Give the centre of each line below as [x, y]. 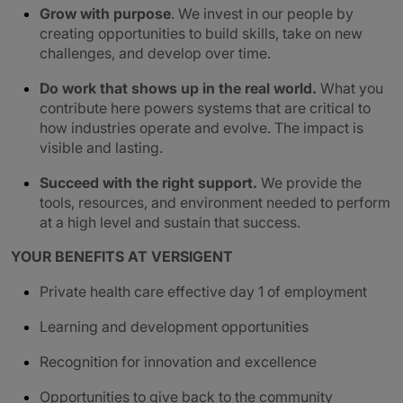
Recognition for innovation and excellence [178, 362]
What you [352, 88]
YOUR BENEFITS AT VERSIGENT [122, 256]
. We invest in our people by [262, 13]
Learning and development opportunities [174, 327]
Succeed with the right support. [150, 183]
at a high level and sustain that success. [170, 222]
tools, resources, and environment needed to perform [215, 202]
